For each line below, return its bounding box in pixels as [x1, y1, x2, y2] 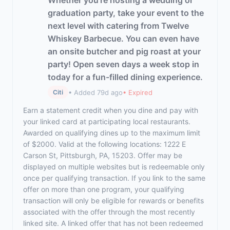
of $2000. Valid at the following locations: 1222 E [23, 140, 186, 148]
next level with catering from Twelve [48, 21, 189, 31]
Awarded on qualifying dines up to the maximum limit [23, 128, 200, 137]
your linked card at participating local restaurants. [23, 117, 190, 126]
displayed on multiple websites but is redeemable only [23, 162, 205, 171]
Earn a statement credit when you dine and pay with [23, 106, 198, 114]
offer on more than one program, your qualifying [23, 185, 184, 194]
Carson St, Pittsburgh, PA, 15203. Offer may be [23, 151, 182, 160]
